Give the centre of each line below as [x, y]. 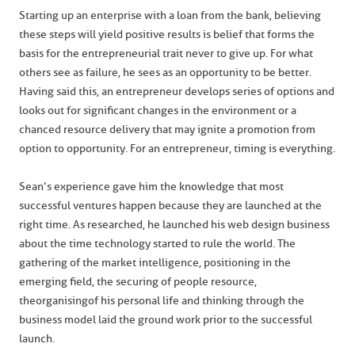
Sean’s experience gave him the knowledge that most [151, 187]
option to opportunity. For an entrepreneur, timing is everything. [177, 149]
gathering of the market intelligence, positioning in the [155, 263]
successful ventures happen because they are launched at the [170, 206]
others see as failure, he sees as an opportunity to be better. [165, 73]
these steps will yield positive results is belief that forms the [167, 34]
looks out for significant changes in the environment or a [158, 111]
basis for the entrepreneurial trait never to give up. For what [166, 53]
